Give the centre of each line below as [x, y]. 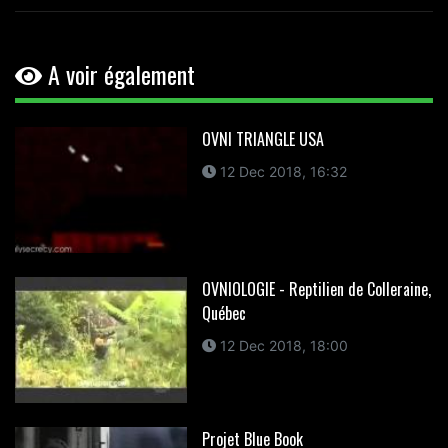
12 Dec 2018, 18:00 [281, 345]
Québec [223, 312]
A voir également [118, 73]
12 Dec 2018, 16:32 [281, 171]
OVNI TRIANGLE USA [262, 138]
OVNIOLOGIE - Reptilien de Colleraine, [316, 288]
